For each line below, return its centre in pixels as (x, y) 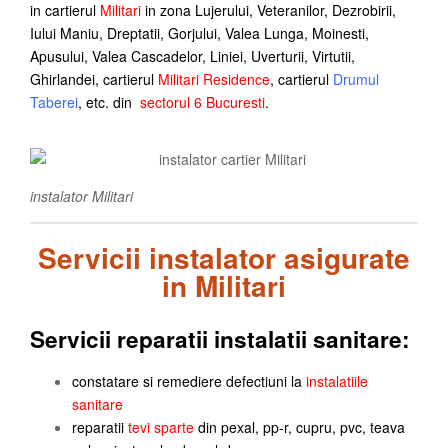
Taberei (54, 102)
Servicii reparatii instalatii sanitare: (220, 339)
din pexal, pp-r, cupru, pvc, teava (299, 427)
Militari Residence (214, 79)
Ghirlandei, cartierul (94, 79)
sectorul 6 (171, 102)
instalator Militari (81, 196)
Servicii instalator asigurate (224, 257)
